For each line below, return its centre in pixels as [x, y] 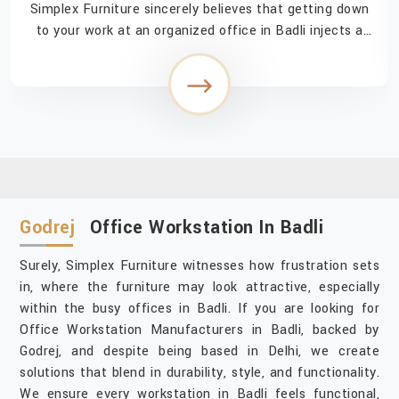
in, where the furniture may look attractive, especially [199, 288]
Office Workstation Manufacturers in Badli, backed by [199, 330]
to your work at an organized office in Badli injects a [199, 31]
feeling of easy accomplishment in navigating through [199, 53]
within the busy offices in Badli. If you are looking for [199, 309]
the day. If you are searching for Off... [199, 74]
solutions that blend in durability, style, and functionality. [199, 373]
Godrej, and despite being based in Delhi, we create [199, 352]
